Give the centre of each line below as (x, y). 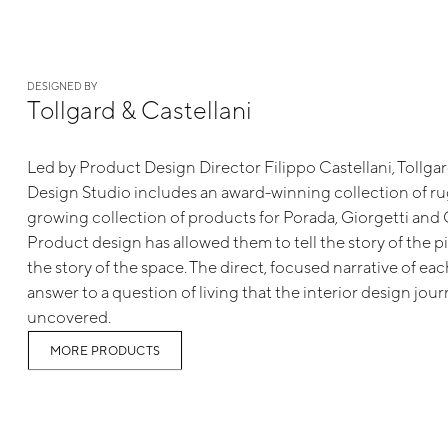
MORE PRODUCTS (105, 350)
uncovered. (68, 316)
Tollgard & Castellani (139, 109)
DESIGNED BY (61, 85)
